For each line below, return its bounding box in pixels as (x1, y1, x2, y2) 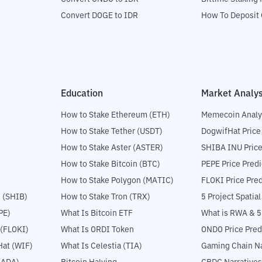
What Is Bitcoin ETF (61, 209, 133, 218)
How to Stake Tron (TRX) (61, 193, 150, 202)
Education (61, 89, 103, 99)
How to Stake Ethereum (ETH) (61, 111, 170, 120)
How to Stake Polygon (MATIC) (61, 177, 174, 185)
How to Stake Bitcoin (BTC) (61, 160, 160, 169)
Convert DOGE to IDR (61, 12, 138, 20)
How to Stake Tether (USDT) (61, 127, 163, 136)
